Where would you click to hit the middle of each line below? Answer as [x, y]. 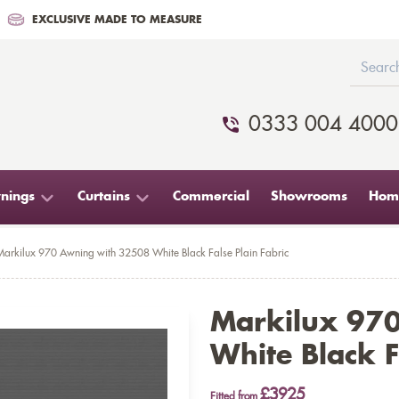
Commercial [211, 197]
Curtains [104, 197]
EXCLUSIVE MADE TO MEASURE [117, 20]
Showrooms [309, 197]
